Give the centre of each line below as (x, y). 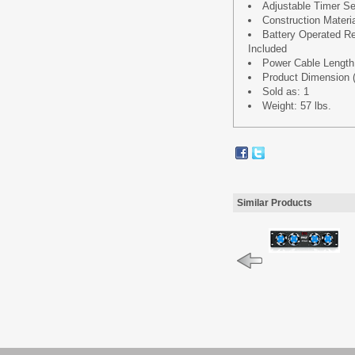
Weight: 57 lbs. (297, 106)
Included (267, 49)
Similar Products (275, 203)
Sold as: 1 (286, 92)
